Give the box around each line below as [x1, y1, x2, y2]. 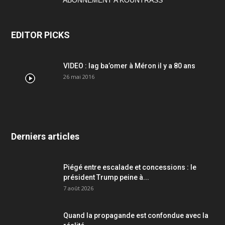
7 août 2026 [63, 184, 93, 192]
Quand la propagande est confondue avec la [63, 211, 208, 220]
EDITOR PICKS [11, 30, 70, 41]
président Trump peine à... [63, 173, 149, 182]
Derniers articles [11, 131, 79, 142]
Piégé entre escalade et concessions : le [63, 163, 196, 172]
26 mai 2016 [63, 73, 94, 81]
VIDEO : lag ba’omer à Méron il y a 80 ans [63, 62, 195, 70]
